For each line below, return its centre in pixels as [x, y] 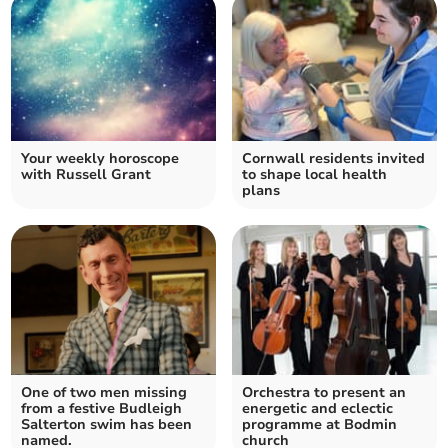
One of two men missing [104, 393]
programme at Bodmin [319, 425]
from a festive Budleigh [102, 409]
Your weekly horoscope [100, 159]
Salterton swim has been [107, 425]
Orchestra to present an [324, 393]
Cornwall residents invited [333, 159]
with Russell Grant [86, 175]
